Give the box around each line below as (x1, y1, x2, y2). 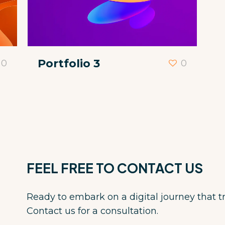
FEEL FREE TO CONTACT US (26, 159, 203, 176)
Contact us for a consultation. (26, 205, 158, 216)
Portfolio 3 (38, 56, 100, 70)
